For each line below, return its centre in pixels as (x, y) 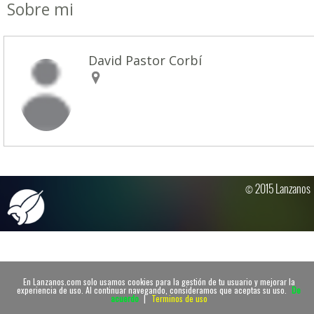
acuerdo (124, 298)
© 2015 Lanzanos (278, 189)
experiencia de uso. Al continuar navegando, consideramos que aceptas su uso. (153, 289)
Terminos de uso (179, 298)
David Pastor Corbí (145, 60)
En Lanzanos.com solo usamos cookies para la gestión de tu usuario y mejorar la (159, 281)
